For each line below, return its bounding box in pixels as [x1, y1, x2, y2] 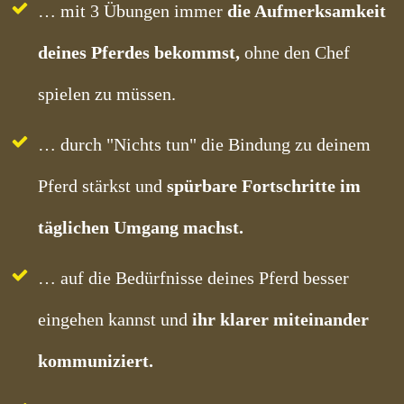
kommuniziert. [38, 351, 153, 371]
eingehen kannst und [38, 309, 192, 329]
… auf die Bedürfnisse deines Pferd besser [38, 268, 349, 288]
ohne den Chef [244, 42, 350, 62]
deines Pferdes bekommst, [38, 42, 240, 62]
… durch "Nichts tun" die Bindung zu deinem [38, 134, 371, 154]
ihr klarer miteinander [192, 309, 369, 329]
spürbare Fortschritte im [167, 176, 361, 196]
